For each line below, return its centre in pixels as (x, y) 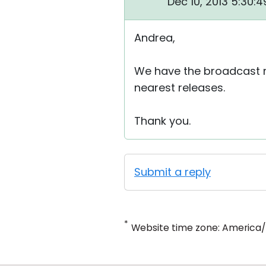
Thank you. (162, 121)
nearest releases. (180, 88)
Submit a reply (172, 172)
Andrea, (155, 38)
